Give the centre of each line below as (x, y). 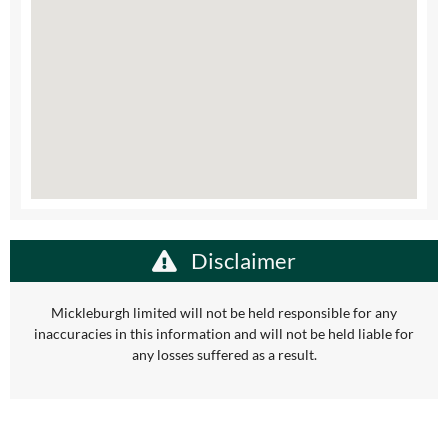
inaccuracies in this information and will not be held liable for (224, 333)
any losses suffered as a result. (224, 354)
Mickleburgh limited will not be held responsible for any (224, 312)
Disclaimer (241, 260)
